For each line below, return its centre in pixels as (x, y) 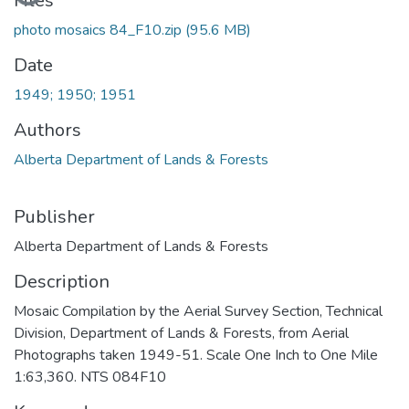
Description (62, 281)
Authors (47, 130)
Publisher (54, 216)
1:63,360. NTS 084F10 (90, 377)
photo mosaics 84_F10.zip (100, 30)
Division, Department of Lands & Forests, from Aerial (181, 333)
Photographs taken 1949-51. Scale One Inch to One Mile (196, 355)
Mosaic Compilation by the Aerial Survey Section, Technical (198, 311)
